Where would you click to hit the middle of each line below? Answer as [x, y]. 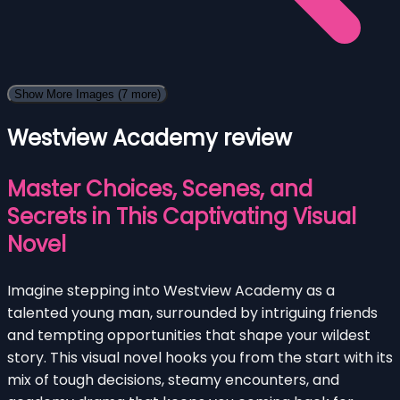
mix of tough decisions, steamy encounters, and [173, 379]
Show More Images [66, 94]
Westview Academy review [150, 137]
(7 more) [139, 94]
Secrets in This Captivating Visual [182, 216]
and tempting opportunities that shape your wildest [189, 335]
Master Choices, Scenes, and [160, 188]
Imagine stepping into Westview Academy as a [171, 290]
